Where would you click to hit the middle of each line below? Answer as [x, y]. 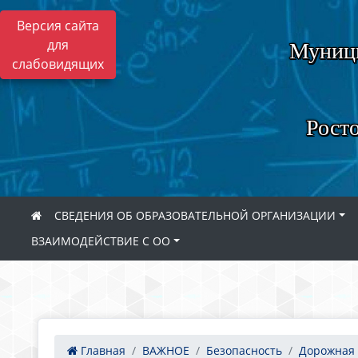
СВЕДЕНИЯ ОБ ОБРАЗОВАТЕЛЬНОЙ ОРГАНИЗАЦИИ [195, 215]
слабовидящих [58, 64]
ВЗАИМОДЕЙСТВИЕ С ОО [101, 241]
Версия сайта [58, 26]
